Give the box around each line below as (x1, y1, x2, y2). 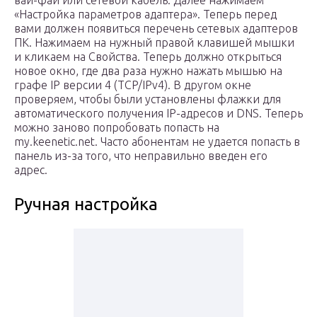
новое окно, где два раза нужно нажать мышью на (14, 64, 282, 78)
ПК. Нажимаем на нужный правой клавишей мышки (14, 36, 294, 50)
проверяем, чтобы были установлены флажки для (14, 93, 281, 106)
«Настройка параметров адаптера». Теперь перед (14, 8, 277, 21)
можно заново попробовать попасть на (14, 121, 219, 134)
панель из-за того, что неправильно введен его (14, 149, 267, 163)
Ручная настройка (14, 195, 158, 214)
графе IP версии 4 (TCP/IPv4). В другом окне (14, 79, 251, 92)
